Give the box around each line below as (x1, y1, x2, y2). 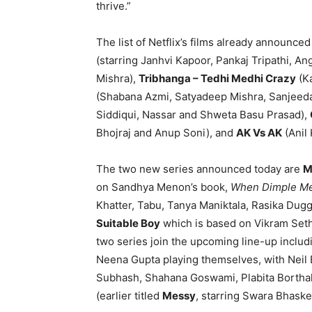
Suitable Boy (96, 216, 160, 230)
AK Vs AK (236, 125, 282, 139)
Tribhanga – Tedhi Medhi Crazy (139, 71, 296, 85)
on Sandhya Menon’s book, (96, 180, 231, 194)
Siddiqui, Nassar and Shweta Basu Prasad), (96, 107, 310, 121)
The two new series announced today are (96, 162, 303, 175)
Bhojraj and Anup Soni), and (96, 125, 236, 139)
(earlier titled (96, 288, 162, 302)
